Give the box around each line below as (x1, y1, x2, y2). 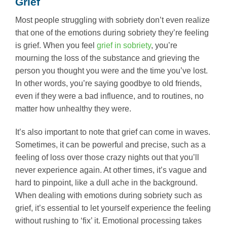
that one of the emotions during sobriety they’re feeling (15, 28, 209, 37)
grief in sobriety (97, 41, 151, 50)
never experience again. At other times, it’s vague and (15, 165, 207, 174)
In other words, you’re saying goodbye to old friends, (15, 79, 202, 88)
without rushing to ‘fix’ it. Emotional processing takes (15, 216, 202, 225)
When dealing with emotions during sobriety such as (15, 191, 202, 200)
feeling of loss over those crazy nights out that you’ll (15, 153, 199, 162)
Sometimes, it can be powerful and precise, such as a (15, 140, 206, 149)
